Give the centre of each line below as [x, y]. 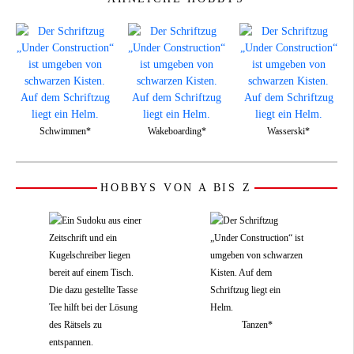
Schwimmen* [65, 131]
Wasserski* [288, 131]
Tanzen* [257, 324]
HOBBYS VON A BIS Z [176, 187]
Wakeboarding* [177, 131]
